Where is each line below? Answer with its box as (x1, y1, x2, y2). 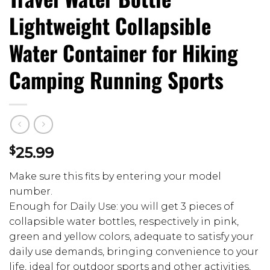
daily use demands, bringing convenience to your (9, 245, 259, 257)
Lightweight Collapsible (9, 9, 211, 41)
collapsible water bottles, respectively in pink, (9, 215, 239, 227)
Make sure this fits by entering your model (9, 170, 221, 182)
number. (9, 185, 52, 197)
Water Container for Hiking (9, 36, 238, 68)
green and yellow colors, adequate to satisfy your (9, 230, 254, 242)
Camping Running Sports (9, 63, 224, 95)
